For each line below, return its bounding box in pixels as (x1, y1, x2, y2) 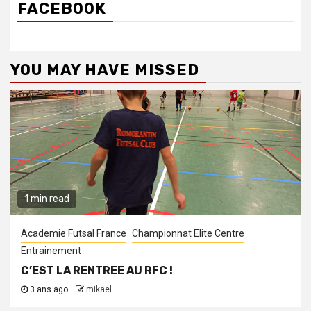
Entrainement (21, 245, 81, 257)
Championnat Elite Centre (132, 228, 244, 239)
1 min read (24, 193, 69, 205)
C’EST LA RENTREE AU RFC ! (21, 264, 173, 278)
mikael (86, 285, 112, 295)
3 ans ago (28, 285, 70, 295)
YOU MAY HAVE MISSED (10, 60, 199, 80)
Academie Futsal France (21, 228, 126, 239)
